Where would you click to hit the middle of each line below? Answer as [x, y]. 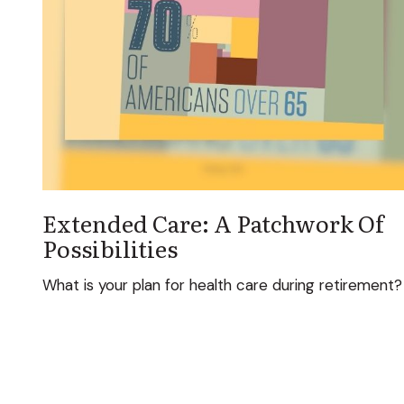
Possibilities [110, 248]
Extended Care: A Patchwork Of [212, 222]
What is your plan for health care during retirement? [222, 285]
